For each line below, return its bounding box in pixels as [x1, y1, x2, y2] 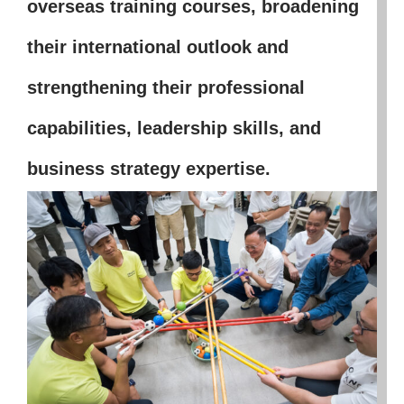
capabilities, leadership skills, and [26, 117, 321, 138]
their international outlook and [26, 36, 289, 57]
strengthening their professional [26, 77, 305, 97]
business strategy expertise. [26, 158, 271, 179]
